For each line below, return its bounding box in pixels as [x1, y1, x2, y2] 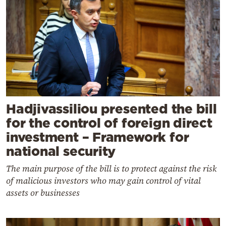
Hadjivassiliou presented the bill [6, 101, 217, 116]
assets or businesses [6, 186, 80, 199]
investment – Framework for [6, 129, 189, 144]
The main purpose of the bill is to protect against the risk [6, 162, 216, 175]
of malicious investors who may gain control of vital [6, 174, 201, 187]
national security [6, 143, 116, 158]
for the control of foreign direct [6, 115, 212, 130]
